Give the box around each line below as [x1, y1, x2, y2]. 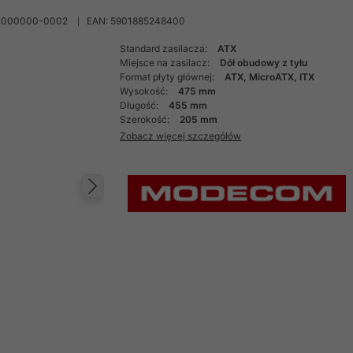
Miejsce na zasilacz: [120, 57, 213, 69]
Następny [96, 188, 204, 217]
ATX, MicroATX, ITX [225, 71, 315, 83]
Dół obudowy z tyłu [220, 57, 308, 69]
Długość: [120, 99, 162, 111]
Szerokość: [120, 113, 173, 125]
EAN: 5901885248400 [87, 15, 185, 27]
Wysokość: [120, 85, 171, 97]
